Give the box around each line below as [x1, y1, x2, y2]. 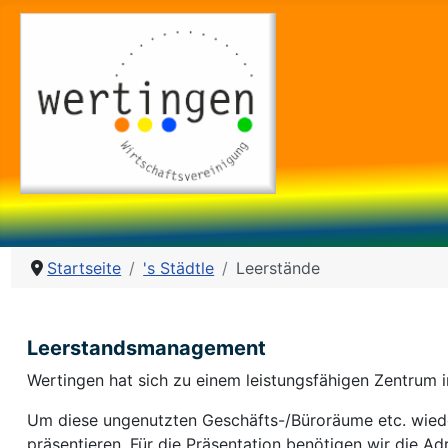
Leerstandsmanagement [27, 336, 267, 361]
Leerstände [236, 258, 321, 279]
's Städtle [143, 258, 215, 279]
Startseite [47, 258, 122, 279]
